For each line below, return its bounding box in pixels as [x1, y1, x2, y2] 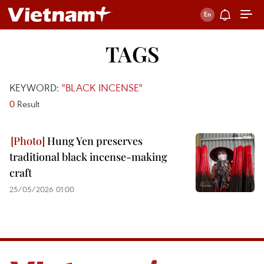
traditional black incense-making [9, 150, 167, 164]
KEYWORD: [9, 81, 62, 94]
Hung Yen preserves [45, 134, 143, 148]
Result [15, 98, 39, 110]
